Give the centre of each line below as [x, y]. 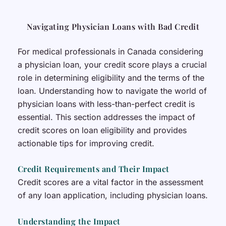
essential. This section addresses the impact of [106, 117]
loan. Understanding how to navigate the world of [112, 91]
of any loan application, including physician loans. [112, 195]
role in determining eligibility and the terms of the [111, 77]
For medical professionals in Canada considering [110, 51]
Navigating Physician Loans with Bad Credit [113, 26]
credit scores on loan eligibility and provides [102, 130]
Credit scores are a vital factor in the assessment [110, 182]
